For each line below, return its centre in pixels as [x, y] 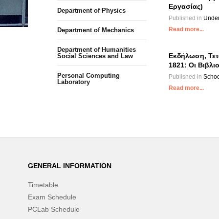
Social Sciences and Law [95, 56]
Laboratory [74, 82]
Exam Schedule [52, 197]
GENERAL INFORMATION [70, 166]
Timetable [43, 185]
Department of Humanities [97, 50]
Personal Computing [88, 76]
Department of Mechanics [96, 30]
